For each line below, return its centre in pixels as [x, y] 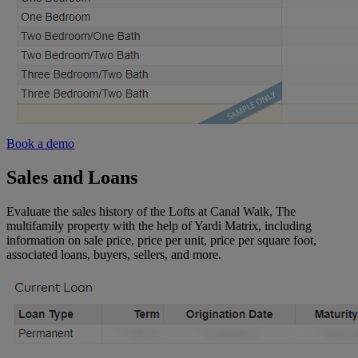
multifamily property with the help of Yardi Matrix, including [159, 225]
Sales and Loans [72, 177]
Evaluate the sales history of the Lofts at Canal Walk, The [151, 211]
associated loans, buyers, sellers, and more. [114, 254]
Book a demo [40, 143]
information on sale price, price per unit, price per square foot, [161, 240]
